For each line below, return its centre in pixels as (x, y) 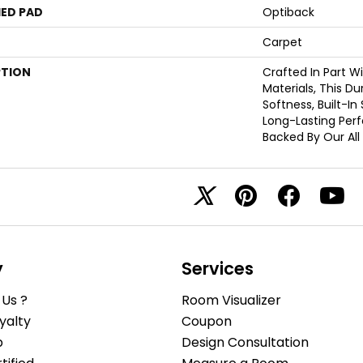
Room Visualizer (231, 300)
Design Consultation (245, 342)
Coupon (207, 321)
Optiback (288, 12)
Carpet (282, 42)
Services (218, 269)
